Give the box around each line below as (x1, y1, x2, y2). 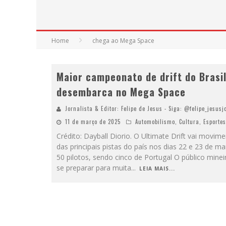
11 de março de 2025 (65, 118, 121, 126)
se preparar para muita (56, 163, 131, 173)
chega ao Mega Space (92, 36, 154, 45)
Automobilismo (135, 118, 175, 126)
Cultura (179, 118, 199, 126)
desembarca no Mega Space (56, 84, 186, 99)
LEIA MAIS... (139, 165, 175, 172)
